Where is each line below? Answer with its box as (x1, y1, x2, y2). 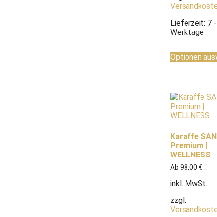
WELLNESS (170, 150, 211, 159)
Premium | (170, 140, 207, 150)
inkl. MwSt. (170, 178, 207, 188)
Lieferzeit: (170, 18, 207, 28)
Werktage (170, 27, 204, 37)
